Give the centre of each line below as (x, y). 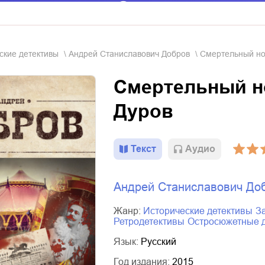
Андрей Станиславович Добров (129, 54)
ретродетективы (152, 222)
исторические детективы (201, 211)
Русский (159, 242)
